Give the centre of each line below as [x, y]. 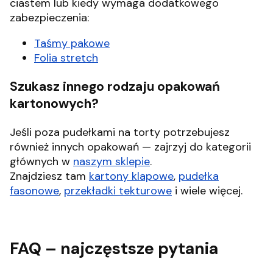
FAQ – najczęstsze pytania [114, 248]
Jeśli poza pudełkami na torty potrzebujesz [120, 133]
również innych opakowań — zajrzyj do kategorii [130, 147]
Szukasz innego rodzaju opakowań [115, 87]
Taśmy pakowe [72, 44]
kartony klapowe [131, 176]
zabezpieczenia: [49, 18]
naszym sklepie [112, 162]
